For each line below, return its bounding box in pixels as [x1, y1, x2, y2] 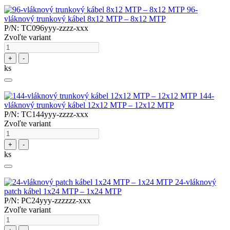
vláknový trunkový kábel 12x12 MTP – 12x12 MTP [4, 101, 174, 110]
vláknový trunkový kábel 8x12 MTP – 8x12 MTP [4, 14, 166, 24]
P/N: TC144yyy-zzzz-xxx [4, 110, 88, 119]
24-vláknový [175, 178, 216, 187]
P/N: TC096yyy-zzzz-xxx [4, 24, 88, 33]
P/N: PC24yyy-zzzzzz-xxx [4, 196, 91, 205]
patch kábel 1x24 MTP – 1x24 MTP [4, 187, 122, 196]
